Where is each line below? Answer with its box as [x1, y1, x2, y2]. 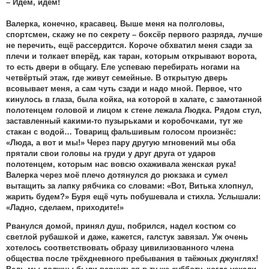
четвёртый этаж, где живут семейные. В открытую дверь [6, 74, 228, 82]
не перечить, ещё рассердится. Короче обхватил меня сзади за [6, 41, 252, 50]
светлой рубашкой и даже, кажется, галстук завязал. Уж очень [6, 233, 248, 241]
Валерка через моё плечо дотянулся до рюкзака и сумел [6, 171, 228, 180]
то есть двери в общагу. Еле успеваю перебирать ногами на [6, 63, 240, 71]
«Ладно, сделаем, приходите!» [6, 204, 124, 212]
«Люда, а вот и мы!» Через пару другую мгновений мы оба [6, 139, 235, 147]
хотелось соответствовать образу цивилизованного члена [6, 244, 234, 252]
